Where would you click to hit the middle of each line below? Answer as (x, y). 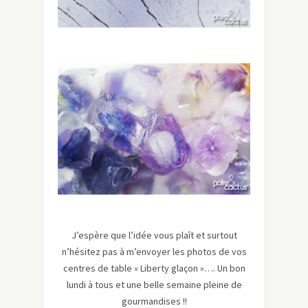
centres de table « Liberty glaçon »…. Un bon (154, 268)
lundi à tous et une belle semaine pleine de (154, 285)
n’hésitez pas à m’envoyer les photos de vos (154, 252)
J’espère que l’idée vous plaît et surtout (154, 235)
